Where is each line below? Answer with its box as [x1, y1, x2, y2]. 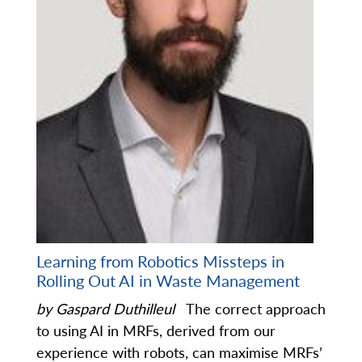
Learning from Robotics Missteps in [36, 251, 284, 271]
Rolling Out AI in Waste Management [36, 271, 300, 291]
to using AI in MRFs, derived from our [36, 322, 276, 340]
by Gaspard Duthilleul [36, 300, 179, 318]
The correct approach [179, 300, 326, 318]
